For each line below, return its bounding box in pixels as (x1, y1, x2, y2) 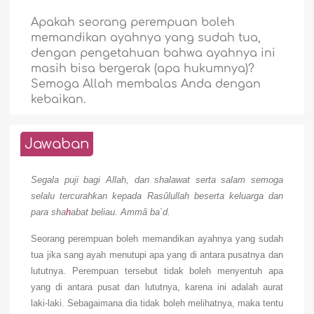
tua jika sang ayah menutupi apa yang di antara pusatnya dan (31, 250, 283, 261)
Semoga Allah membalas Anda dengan (31, 78, 261, 91)
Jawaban (25, 136, 90, 153)
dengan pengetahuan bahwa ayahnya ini (31, 47, 276, 60)
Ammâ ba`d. (118, 207, 171, 218)
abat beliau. (71, 207, 118, 218)
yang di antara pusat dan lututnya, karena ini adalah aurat (31, 282, 283, 293)
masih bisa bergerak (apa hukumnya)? (31, 62, 255, 76)
